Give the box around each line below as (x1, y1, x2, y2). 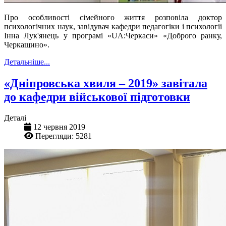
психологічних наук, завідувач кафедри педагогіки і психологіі (4, 22, 222, 31)
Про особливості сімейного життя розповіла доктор (4, 13, 222, 22)
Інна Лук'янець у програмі (4, 31, 108, 40)
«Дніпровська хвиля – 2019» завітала (4, 76, 207, 90)
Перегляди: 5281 (35, 132, 92, 141)
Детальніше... (4, 57, 50, 66)
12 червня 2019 (33, 123, 85, 132)
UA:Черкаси (111, 31, 154, 40)
